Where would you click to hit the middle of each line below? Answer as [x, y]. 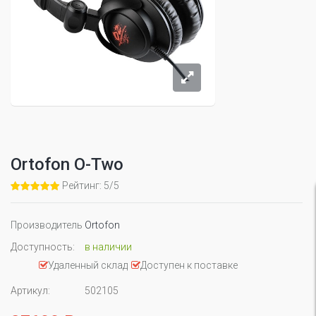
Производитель [47, 225]
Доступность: [43, 247]
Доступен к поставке [189, 265]
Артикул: [30, 291]
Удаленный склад [88, 265]
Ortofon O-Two [67, 164]
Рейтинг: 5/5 [91, 186]
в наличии [108, 247]
